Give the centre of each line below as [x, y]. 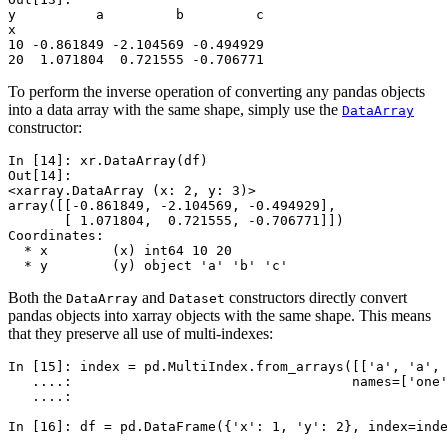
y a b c [136, 15]
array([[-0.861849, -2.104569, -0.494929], [172, 206]
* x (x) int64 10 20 [120, 251]
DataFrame [180, 427]
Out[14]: [44, 176]
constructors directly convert [316, 298]
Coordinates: [56, 236]
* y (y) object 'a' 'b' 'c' [148, 266]
